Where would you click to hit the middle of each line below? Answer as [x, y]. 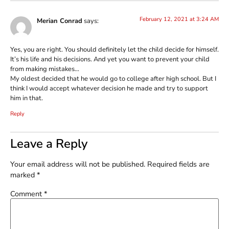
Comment [27, 193]
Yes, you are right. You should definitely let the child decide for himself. [114, 50]
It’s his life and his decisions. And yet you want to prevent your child [110, 60]
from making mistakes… [45, 69]
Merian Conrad [60, 21]
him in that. [27, 98]
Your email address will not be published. [78, 164]
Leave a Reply [49, 143]
